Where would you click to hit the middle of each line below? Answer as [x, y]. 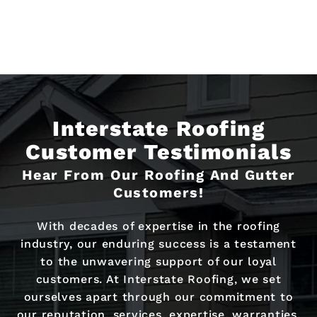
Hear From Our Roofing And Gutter [158, 175]
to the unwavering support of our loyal [158, 262]
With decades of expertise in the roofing [158, 226]
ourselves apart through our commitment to [158, 297]
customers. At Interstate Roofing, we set [158, 279]
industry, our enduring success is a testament [158, 244]
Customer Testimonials [158, 152]
